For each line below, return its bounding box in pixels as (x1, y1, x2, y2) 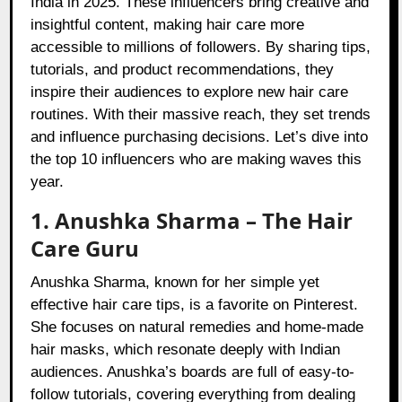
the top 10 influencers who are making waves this (31, 151, 363, 169)
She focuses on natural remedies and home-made (31, 319, 364, 336)
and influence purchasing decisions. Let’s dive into (31, 128, 369, 146)
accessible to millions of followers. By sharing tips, (31, 39, 371, 57)
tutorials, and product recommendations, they (31, 61, 335, 79)
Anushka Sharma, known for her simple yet (31, 274, 320, 292)
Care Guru (31, 233, 140, 264)
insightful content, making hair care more (31, 16, 305, 34)
